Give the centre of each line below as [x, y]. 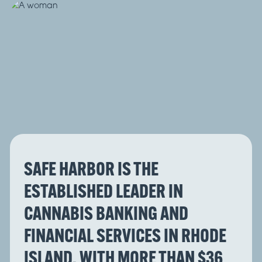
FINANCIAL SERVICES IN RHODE [125, 235]
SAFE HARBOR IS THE [91, 169]
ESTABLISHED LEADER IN [104, 191]
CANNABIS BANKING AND [106, 213]
